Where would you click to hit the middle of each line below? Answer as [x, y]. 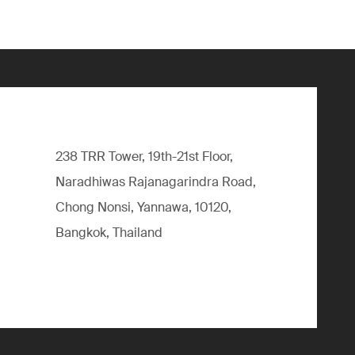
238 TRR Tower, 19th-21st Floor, [144, 157]
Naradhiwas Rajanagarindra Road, [156, 182]
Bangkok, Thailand [109, 233]
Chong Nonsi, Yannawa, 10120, [143, 207]
